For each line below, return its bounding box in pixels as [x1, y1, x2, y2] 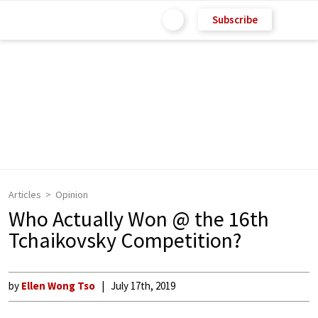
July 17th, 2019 [111, 279, 175, 292]
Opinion [55, 188, 88, 201]
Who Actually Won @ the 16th [9, 205, 269, 232]
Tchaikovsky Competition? [9, 226, 241, 253]
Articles [9, 188, 41, 201]
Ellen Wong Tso [21, 279, 95, 292]
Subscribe [212, 12, 258, 26]
